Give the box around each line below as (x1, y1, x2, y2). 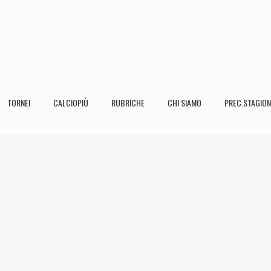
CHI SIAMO (168, 96, 201, 109)
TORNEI (7, 96, 30, 109)
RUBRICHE (111, 96, 145, 109)
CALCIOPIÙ (53, 96, 88, 109)
